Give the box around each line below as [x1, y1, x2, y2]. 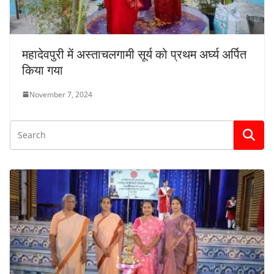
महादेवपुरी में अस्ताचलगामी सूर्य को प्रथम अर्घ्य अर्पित [22, 45, 246, 62]
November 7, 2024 [29, 89, 92, 100]
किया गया [22, 61, 63, 78]
